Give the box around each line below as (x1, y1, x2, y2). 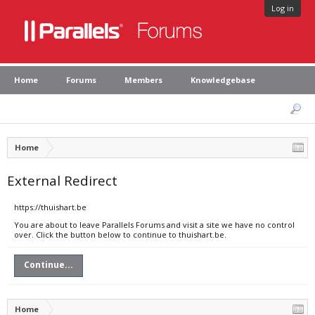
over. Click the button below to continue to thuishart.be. (14, 229, 226, 240)
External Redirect (7, 172, 117, 189)
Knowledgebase (191, 75, 255, 85)
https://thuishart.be (14, 202, 86, 212)
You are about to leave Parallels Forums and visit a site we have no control (14, 219, 295, 230)
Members (124, 75, 162, 85)
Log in (271, 3, 294, 13)
